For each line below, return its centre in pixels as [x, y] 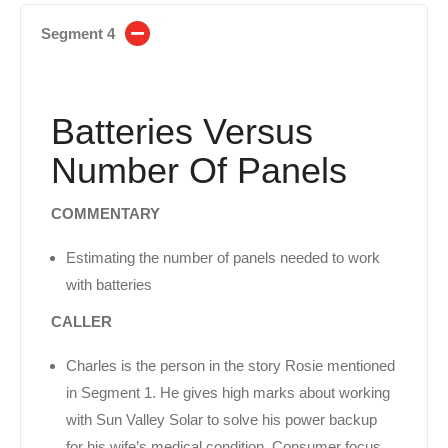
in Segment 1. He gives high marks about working [228, 392]
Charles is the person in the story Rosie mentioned [230, 365]
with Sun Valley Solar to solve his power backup [221, 419]
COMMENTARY [105, 213]
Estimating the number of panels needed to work [223, 257]
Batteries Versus [182, 131]
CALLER [81, 321]
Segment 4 [78, 33]
